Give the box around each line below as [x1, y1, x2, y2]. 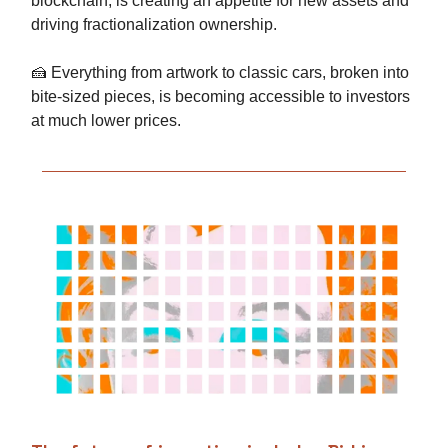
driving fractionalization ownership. [31, 16, 277, 34]
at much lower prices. [31, 112, 181, 130]
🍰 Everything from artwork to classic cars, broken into [31, 64, 409, 82]
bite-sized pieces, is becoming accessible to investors [31, 88, 410, 106]
